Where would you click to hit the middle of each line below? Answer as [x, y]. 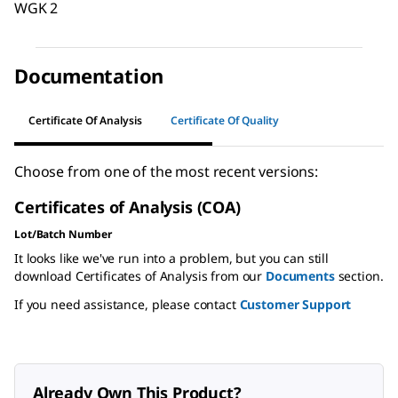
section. [359, 276]
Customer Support [295, 305]
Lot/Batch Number [64, 235]
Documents [300, 276]
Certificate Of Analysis [85, 120]
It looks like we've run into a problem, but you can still [172, 259]
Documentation [89, 76]
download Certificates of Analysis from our [140, 276]
